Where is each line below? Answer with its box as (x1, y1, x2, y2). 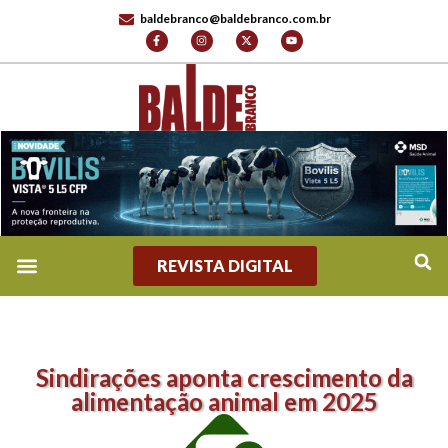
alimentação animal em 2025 (70, 387, 378, 417)
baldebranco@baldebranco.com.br (140, 11, 332, 26)
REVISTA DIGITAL (157, 256, 293, 276)
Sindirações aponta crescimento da (35, 363, 413, 393)
